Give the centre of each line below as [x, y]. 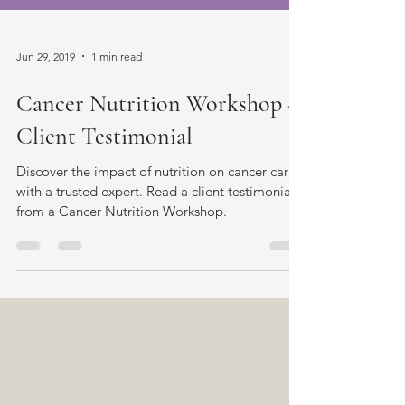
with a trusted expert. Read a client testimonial [155, 224]
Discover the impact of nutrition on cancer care [156, 204]
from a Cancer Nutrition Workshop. [122, 244]
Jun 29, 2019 [46, 89]
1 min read [117, 89]
